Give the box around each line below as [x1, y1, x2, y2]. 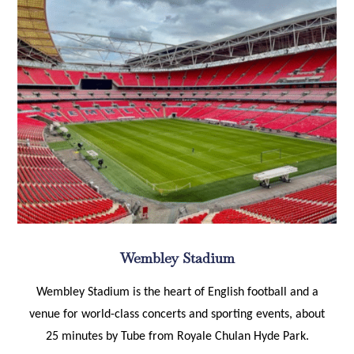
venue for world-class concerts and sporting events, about [29, 307, 325, 321]
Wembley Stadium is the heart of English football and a [36, 285, 318, 299]
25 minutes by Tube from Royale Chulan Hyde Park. [45, 330, 309, 343]
